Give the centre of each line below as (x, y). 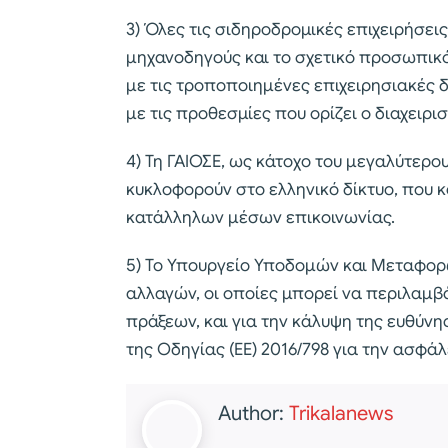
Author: (253, 413)
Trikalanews (341, 413)
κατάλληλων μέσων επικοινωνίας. (260, 217)
